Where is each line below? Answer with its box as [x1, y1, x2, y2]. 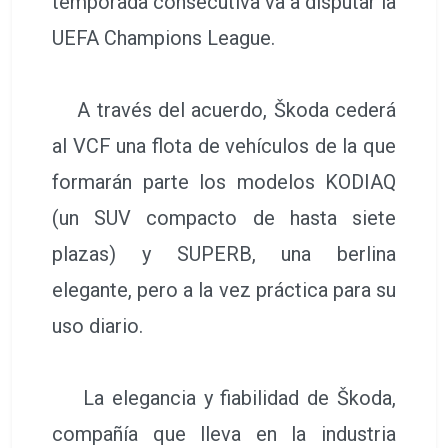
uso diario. [52, 313, 143, 338]
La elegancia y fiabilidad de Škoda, [52, 385, 396, 410]
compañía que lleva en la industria [52, 421, 396, 446]
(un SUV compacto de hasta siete [52, 205, 396, 230]
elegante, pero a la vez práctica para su [52, 277, 396, 302]
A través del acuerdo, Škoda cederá [52, 97, 396, 122]
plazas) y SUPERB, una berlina [52, 241, 396, 266]
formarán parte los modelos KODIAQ [52, 169, 396, 194]
